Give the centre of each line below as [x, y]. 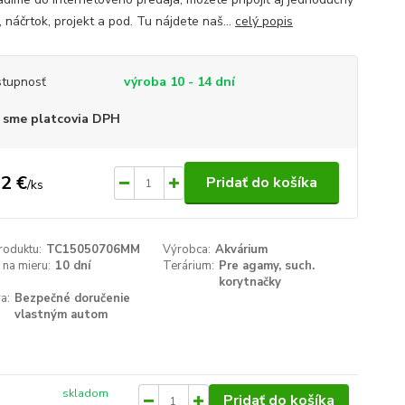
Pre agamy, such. [267, 266]
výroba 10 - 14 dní [179, 82]
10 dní [72, 266]
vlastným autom [61, 315]
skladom [86, 393]
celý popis [264, 21]
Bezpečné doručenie [72, 298]
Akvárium [242, 250]
